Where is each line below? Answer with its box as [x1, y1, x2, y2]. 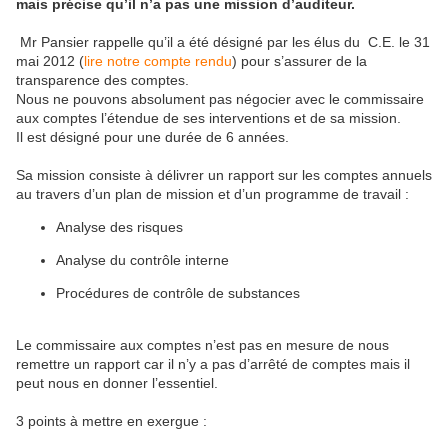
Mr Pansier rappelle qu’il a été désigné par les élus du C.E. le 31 [20, 34, 430, 50]
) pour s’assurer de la [232, 53, 367, 69]
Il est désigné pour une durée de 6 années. [16, 129, 289, 145]
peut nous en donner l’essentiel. [16, 375, 218, 391]
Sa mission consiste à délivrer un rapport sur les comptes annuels [16, 167, 432, 183]
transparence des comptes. [16, 72, 189, 88]
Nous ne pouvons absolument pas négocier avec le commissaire [16, 91, 424, 107]
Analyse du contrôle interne [56, 252, 229, 268]
